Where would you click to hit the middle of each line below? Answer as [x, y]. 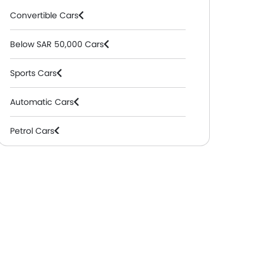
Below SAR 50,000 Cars [57, 44]
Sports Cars [33, 73]
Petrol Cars [32, 131]
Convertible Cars [44, 15]
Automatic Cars [42, 102]
